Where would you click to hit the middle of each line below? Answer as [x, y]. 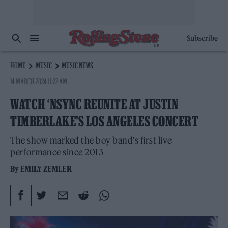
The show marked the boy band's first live [91, 140]
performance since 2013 [57, 152]
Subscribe [202, 38]
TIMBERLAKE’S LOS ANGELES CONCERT [104, 121]
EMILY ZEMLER [46, 169]
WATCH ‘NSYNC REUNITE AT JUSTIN [94, 104]
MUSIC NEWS [78, 65]
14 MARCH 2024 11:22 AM [39, 81]
